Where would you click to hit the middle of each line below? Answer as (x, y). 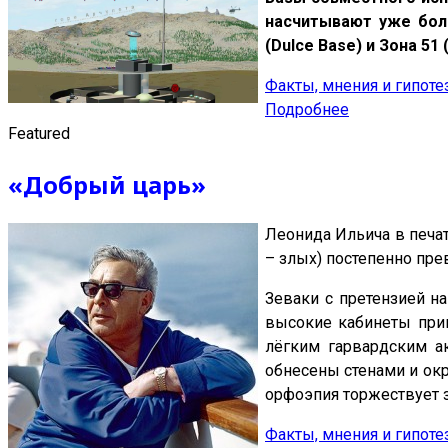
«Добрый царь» (107, 184)
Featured (39, 133)
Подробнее (307, 109)
